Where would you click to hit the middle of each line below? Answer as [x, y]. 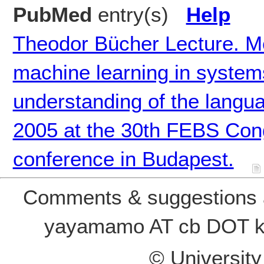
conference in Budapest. [123, 159]
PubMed [52, 14]
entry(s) [139, 14]
